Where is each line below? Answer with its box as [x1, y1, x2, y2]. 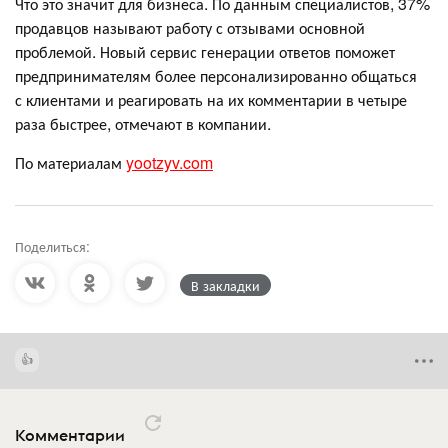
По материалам [15, 150, 126, 174]
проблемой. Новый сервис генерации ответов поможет [15, 39, 395, 63]
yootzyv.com [126, 150, 213, 174]
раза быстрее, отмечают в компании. [15, 111, 271, 135]
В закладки [191, 274, 260, 295]
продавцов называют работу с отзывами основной [15, 15, 365, 39]
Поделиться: [15, 235, 90, 256]
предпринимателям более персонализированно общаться [15, 63, 417, 87]
